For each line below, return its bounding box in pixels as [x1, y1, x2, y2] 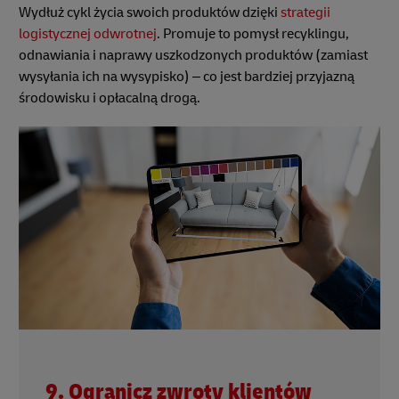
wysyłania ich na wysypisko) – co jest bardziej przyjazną [19, 68, 354, 86]
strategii [281, 4, 330, 22]
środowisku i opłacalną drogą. [19, 89, 200, 108]
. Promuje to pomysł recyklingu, [157, 25, 349, 44]
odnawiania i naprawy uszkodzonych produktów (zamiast [19, 46, 368, 65]
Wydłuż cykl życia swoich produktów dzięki [19, 4, 281, 22]
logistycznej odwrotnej [19, 25, 157, 44]
